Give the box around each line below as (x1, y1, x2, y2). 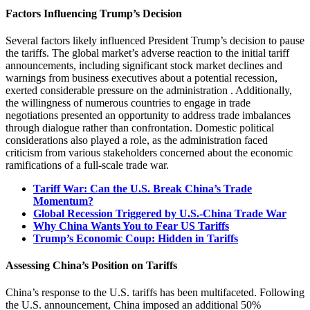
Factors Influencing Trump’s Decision (6, 7, 182, 19)
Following (259, 286, 304, 299)
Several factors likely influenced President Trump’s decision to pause (6, 34, 304, 46)
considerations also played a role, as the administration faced (6, 134, 268, 146)
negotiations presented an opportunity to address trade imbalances (6, 109, 291, 121)
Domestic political (195, 121, 274, 134)
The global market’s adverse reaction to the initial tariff (52, 46, 289, 59)
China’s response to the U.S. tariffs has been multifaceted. (6, 286, 257, 299)
